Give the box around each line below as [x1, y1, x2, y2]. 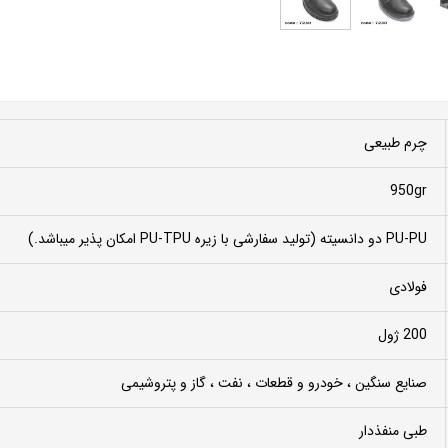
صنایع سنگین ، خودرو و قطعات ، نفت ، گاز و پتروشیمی [121, 371, 427, 394]
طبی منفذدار [359, 419, 427, 442]
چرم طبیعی [364, 131, 427, 154]
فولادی [389, 275, 427, 298]
